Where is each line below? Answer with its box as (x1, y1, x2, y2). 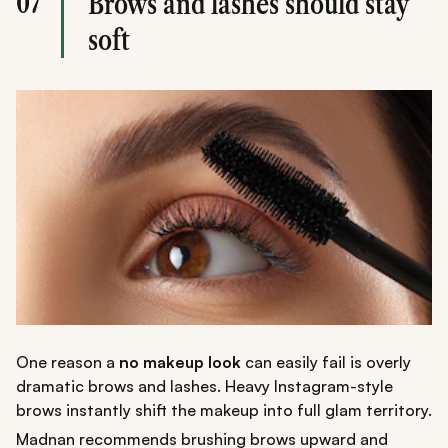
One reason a (16, 351, 119, 372)
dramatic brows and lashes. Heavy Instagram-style (16, 375, 393, 396)
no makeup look (119, 351, 241, 372)
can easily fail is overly (241, 351, 411, 372)
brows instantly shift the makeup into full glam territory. (16, 399, 432, 420)
